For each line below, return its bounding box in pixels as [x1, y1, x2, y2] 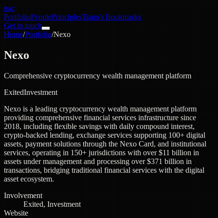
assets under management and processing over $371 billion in [4, 157, 192, 165]
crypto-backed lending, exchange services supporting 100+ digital [4, 130, 205, 139]
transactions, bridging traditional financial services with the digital [4, 165, 204, 174]
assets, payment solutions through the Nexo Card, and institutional [4, 139, 206, 148]
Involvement [4, 191, 42, 200]
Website [4, 208, 28, 217]
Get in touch [4, 21, 42, 30]
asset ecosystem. [4, 174, 54, 183]
